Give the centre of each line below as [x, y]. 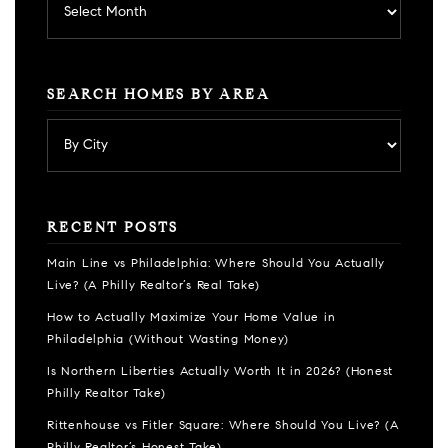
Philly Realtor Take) [106, 394]
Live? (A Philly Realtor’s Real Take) [153, 286]
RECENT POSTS [113, 229]
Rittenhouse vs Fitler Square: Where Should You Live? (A [223, 426]
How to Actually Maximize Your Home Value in [191, 318]
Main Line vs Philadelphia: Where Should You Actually [216, 264]
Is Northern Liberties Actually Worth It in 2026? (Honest [220, 372]
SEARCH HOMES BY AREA [158, 96]
